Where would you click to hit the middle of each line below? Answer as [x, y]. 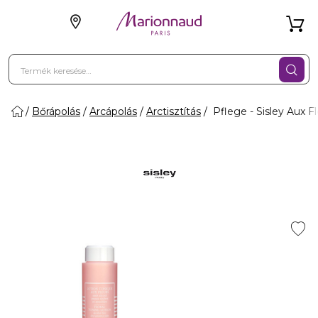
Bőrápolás [56, 111]
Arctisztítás [174, 111]
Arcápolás [113, 111]
